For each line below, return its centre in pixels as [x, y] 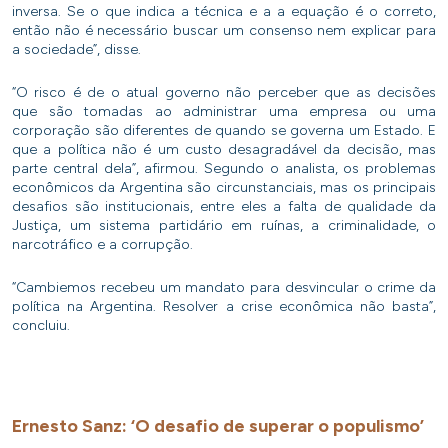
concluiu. [41, 326]
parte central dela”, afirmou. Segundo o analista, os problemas [224, 169]
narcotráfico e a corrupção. [102, 245]
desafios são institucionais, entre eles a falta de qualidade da [224, 207]
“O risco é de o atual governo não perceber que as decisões [224, 93]
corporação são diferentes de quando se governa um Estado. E [224, 131]
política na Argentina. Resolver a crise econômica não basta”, [224, 307]
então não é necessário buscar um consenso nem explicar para [224, 31]
